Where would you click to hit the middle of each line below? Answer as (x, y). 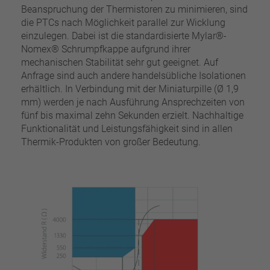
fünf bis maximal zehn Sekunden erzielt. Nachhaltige (132, 116)
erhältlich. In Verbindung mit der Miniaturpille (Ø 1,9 (130, 89)
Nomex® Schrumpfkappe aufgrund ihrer (105, 49)
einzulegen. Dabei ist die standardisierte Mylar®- (124, 36)
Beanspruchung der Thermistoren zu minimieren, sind (134, 10)
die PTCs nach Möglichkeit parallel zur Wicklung (123, 23)
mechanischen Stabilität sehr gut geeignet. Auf (119, 63)
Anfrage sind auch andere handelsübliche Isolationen (133, 76)
